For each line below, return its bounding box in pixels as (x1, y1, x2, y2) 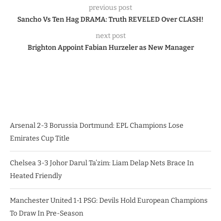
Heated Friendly (10, 172, 62, 180)
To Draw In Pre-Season (10, 209, 83, 218)
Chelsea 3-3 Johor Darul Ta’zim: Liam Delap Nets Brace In (10, 159, 194, 167)
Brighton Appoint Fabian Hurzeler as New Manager (27, 43, 194, 52)
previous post (89, 3, 132, 12)
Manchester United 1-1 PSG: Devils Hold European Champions (10, 196, 208, 205)
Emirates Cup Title (10, 134, 70, 143)
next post (95, 32, 126, 40)
